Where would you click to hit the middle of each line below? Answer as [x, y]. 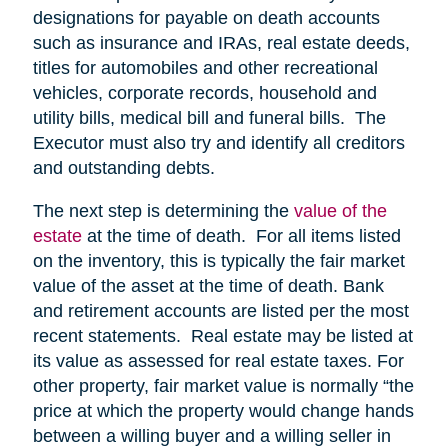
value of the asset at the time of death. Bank [208, 286]
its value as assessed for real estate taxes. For [218, 361]
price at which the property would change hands [223, 411]
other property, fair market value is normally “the [223, 386]
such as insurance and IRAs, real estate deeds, [223, 43]
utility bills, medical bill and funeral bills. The [209, 118]
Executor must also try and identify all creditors [218, 143]
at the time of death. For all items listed [241, 236]
